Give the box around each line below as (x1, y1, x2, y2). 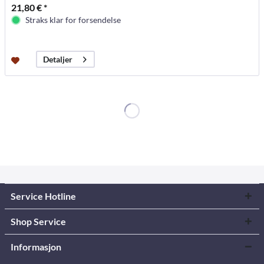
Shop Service (11, 215, 66, 227)
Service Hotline (11, 190, 76, 202)
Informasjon (11, 240, 61, 252)
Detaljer (43, 54, 73, 65)
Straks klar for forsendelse (25, 15, 121, 25)
